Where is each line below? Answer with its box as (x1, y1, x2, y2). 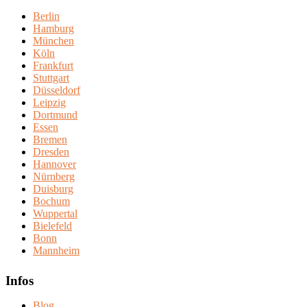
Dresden (33, 146, 69, 158)
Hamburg (33, 23, 74, 35)
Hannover (33, 158, 76, 171)
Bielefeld (33, 220, 72, 232)
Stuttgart (33, 72, 69, 84)
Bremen (33, 134, 67, 146)
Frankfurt (33, 60, 73, 72)
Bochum (33, 195, 70, 208)
